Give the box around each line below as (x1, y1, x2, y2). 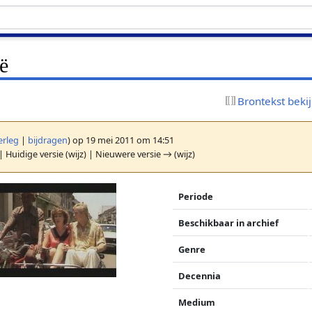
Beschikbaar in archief (178, 216, 279, 229)
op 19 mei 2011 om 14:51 (70, 133, 175, 146)
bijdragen (28, 133, 68, 146)
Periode (178, 189, 214, 203)
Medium (178, 295, 216, 309)
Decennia (178, 269, 221, 282)
